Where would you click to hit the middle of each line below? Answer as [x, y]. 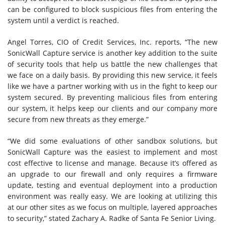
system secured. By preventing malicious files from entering [113, 97]
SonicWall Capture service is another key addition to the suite [113, 53]
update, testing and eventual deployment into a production [113, 185]
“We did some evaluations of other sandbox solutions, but [113, 141]
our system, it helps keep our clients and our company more [113, 108]
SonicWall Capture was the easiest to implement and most [113, 152]
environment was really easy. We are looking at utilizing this [113, 196]
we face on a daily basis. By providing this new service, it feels [113, 75]
